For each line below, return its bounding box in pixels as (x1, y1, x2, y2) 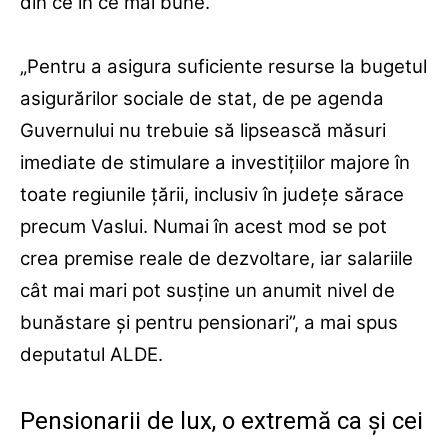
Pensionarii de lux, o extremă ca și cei (20, 407, 423, 436)
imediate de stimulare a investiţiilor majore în (20, 151, 410, 175)
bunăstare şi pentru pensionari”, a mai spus (20, 311, 398, 335)
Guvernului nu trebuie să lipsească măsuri (20, 119, 386, 143)
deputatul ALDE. (20, 343, 163, 367)
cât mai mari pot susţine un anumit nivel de (20, 279, 395, 303)
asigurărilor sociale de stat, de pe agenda (20, 87, 384, 111)
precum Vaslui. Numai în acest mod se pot (20, 215, 387, 239)
